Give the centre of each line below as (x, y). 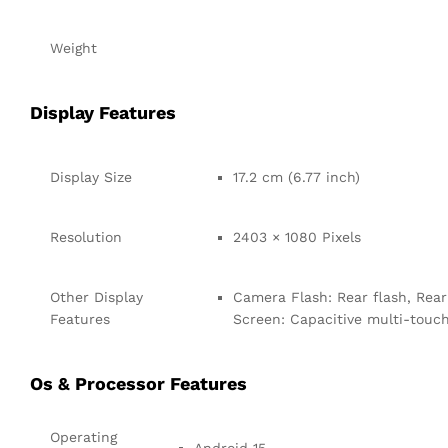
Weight (73, 47)
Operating (83, 436)
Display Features (103, 112)
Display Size (91, 176)
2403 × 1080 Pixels (297, 236)
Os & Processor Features (138, 383)
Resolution (86, 236)
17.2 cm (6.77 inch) (296, 176)
